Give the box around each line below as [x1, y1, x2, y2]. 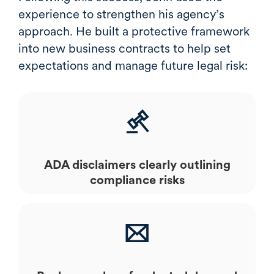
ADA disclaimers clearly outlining [43, 157, 231, 172]
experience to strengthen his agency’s [18, 6, 224, 21]
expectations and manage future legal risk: [18, 57, 248, 73]
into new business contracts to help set [18, 40, 231, 56]
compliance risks [89, 172, 185, 187]
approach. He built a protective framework [18, 23, 250, 39]
